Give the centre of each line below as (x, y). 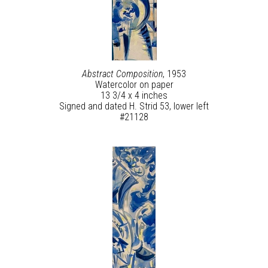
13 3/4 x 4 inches (134, 95)
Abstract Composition (122, 74)
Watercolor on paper (134, 85)
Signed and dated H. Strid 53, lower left (134, 106)
